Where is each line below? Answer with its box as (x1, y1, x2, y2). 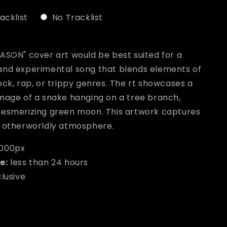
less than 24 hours (8, 157, 88, 168)
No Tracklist (52, 12, 103, 23)
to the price (25, 38, 77, 50)
